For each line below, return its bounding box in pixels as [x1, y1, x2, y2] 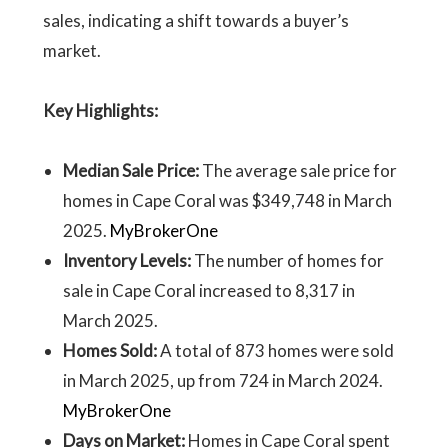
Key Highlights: [42, 100, 158, 121]
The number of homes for [193, 250, 384, 271]
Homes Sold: [62, 340, 157, 361]
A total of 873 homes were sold [159, 340, 394, 361]
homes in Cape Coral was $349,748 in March [62, 190, 392, 211]
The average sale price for [201, 160, 397, 181]
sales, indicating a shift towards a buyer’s [42, 10, 349, 31]
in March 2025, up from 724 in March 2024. [62, 370, 383, 391]
